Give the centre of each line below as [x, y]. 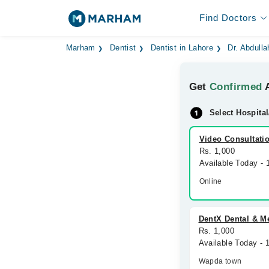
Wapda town [220, 261]
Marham [80, 48]
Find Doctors [228, 18]
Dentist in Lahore [182, 48]
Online [210, 181]
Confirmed [236, 87]
